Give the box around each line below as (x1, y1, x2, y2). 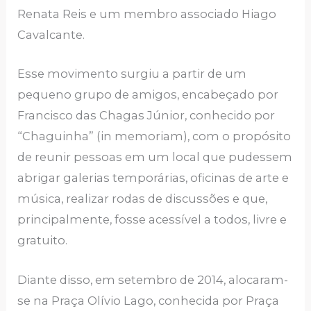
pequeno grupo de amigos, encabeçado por (17, 87, 279, 102)
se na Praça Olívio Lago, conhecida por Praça (17, 293, 280, 308)
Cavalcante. (17, 28, 85, 42)
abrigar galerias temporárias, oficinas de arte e (17, 171, 289, 185)
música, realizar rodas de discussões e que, (17, 192, 268, 206)
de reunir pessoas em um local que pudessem (17, 150, 293, 165)
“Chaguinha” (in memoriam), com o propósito (17, 129, 292, 144)
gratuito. (17, 233, 68, 248)
